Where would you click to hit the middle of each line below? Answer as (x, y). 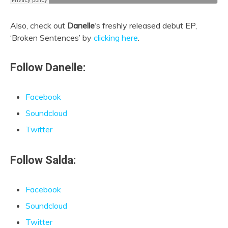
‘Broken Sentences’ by (52, 38)
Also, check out (39, 26)
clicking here (116, 38)
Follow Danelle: (48, 67)
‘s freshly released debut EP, (146, 26)
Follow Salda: (43, 160)
